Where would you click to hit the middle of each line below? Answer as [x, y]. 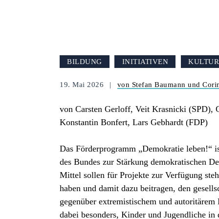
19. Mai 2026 [83, 84]
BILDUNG [85, 61]
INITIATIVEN [145, 61]
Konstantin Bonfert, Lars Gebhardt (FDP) [134, 122]
